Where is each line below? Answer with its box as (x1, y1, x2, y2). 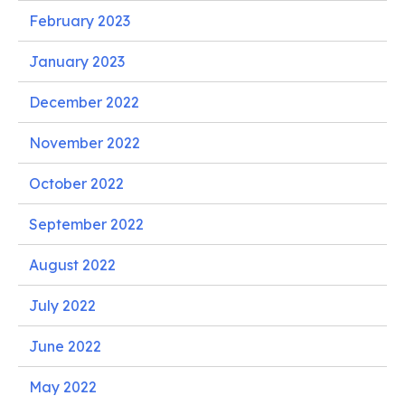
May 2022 (29, 377, 97, 396)
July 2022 (29, 296, 96, 315)
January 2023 (29, 52, 125, 71)
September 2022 (29, 214, 144, 233)
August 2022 (29, 255, 116, 274)
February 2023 (29, 11, 130, 30)
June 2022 (29, 336, 101, 355)
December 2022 (29, 92, 139, 111)
